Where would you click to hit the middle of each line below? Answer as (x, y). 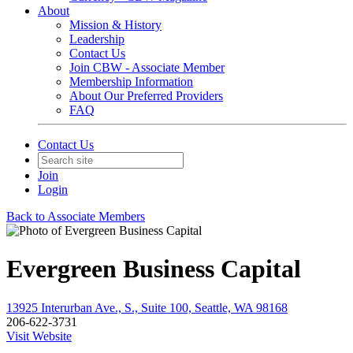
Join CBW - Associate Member (147, 67)
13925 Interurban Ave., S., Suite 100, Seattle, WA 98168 (147, 307)
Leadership (97, 39)
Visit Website (39, 336)
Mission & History (115, 25)
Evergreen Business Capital (154, 269)
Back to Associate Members (76, 216)
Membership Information (131, 82)
